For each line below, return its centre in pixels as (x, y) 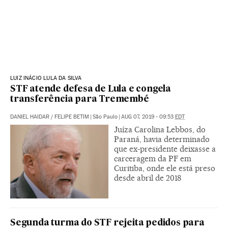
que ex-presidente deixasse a (165, 149)
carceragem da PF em (153, 158)
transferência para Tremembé (80, 99)
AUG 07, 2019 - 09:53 (148, 117)
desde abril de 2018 (148, 178)
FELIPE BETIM (72, 117)
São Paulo (105, 117)
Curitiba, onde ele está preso (165, 168)
